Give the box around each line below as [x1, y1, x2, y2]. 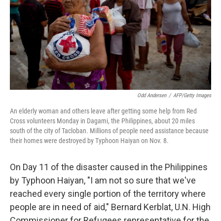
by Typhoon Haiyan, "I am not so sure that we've [10, 175, 196, 185]
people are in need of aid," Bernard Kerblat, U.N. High [10, 202, 211, 212]
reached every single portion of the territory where [10, 188, 206, 199]
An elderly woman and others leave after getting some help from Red [10, 107, 197, 115]
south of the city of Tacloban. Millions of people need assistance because [10, 127, 209, 135]
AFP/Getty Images [173, 92, 211, 99]
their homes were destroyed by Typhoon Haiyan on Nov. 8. [10, 137, 169, 145]
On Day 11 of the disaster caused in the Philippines [10, 162, 208, 172]
